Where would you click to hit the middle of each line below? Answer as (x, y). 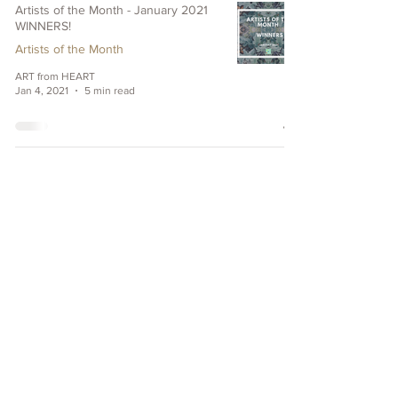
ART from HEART (55, 76)
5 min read (110, 91)
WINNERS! (43, 25)
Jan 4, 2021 (42, 91)
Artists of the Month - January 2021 (111, 9)
